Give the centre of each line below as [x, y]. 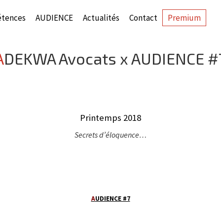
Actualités [101, 18]
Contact [143, 18]
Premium [184, 18]
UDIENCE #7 [112, 199]
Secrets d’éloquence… [110, 135]
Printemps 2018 [110, 118]
